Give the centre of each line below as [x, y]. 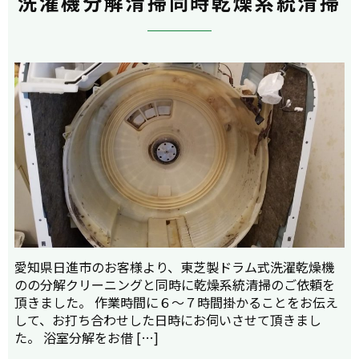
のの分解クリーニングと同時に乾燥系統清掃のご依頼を [175, 284]
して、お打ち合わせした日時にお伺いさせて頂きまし [168, 319]
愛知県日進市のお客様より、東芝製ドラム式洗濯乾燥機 [174, 266]
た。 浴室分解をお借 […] [87, 337]
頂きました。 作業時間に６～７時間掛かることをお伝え [176, 302]
